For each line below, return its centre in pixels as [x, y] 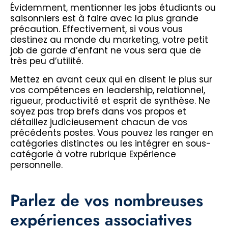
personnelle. [36, 165]
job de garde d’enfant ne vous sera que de [106, 51]
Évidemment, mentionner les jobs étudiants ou [113, 8]
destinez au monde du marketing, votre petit [109, 40]
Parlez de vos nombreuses [107, 200]
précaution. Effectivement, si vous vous [96, 29]
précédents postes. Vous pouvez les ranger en [112, 133]
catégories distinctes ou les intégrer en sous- [111, 143]
